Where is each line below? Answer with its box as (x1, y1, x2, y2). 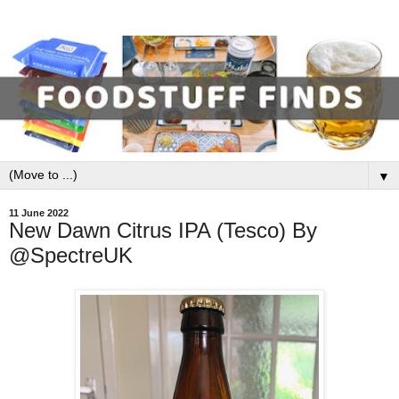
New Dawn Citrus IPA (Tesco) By (9, 218, 317, 243)
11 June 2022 (9, 208, 69, 219)
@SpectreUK (9, 243, 133, 268)
